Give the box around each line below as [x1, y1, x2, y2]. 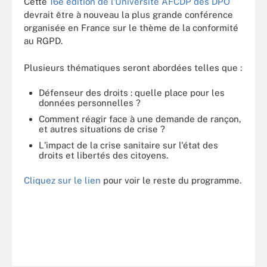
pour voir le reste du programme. [101, 175, 241, 185]
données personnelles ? [39, 98, 141, 108]
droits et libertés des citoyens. [39, 150, 168, 161]
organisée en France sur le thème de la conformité [24, 23, 238, 33]
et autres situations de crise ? [39, 124, 165, 135]
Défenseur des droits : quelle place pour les [39, 88, 225, 98]
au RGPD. [24, 36, 63, 46]
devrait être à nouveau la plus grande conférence [24, 10, 233, 20]
